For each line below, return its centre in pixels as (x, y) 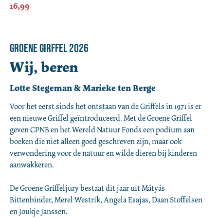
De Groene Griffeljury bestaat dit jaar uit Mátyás (87, 188)
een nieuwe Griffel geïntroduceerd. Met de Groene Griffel (101, 118)
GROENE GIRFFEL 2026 (49, 48)
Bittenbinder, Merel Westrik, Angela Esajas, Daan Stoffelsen (106, 200)
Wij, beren (44, 67)
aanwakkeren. (32, 164)
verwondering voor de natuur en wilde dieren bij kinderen (103, 153)
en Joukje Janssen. (39, 211)
